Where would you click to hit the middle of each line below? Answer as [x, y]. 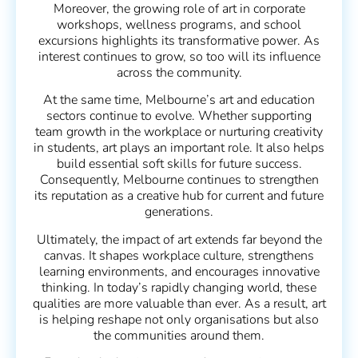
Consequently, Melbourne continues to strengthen [179, 180]
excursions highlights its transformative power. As [179, 40]
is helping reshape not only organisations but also [179, 319]
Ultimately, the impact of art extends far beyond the [179, 239]
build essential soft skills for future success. [179, 164]
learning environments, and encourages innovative [179, 271]
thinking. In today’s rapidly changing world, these [179, 287]
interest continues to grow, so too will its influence [179, 56]
